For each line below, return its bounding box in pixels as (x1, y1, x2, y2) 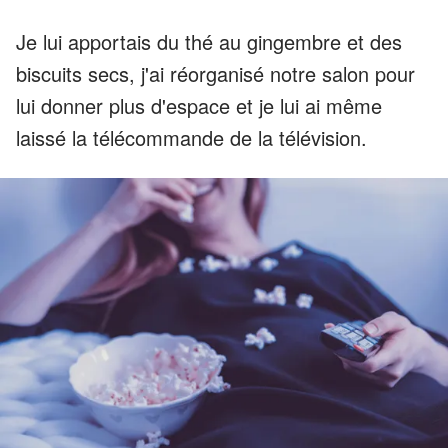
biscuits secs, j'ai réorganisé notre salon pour (16, 59, 415, 89)
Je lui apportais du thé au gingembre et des (16, 27, 402, 57)
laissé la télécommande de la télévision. (16, 123, 367, 153)
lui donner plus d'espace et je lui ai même (16, 91, 382, 121)
